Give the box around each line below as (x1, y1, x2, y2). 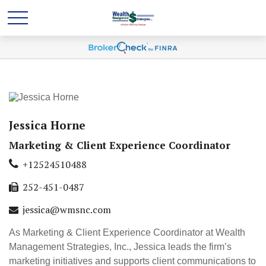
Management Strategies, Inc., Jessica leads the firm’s (9, 242, 232, 252)
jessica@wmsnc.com (23, 203, 111, 216)
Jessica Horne (9, 118, 85, 132)
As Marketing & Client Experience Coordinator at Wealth (9, 227, 245, 237)
